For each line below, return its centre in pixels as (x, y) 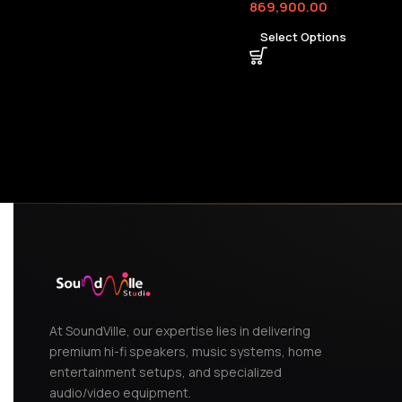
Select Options (303, 37)
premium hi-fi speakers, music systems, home (186, 352)
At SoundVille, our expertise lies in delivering (180, 331)
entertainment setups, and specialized (166, 372)
